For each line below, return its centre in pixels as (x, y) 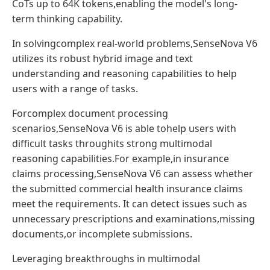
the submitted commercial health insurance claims (127, 188)
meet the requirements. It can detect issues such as (130, 203)
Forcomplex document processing (90, 113)
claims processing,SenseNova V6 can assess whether (133, 173)
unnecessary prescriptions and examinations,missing (133, 218)
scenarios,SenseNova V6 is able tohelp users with (124, 128)
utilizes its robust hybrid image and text (102, 58)
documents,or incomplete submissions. (102, 234)
